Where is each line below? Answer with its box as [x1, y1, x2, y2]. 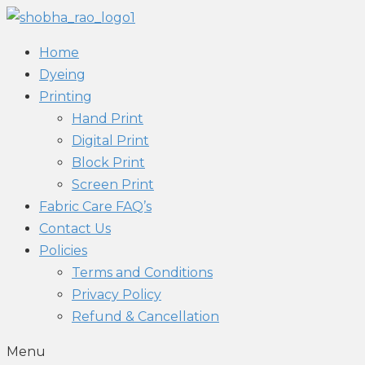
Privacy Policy [72, 287, 161, 302]
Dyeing [39, 67, 86, 82]
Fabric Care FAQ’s [39, 199, 152, 214]
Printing [39, 89, 92, 104]
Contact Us [39, 221, 111, 236]
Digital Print [72, 133, 149, 148]
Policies [39, 243, 87, 258]
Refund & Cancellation [72, 309, 219, 324]
